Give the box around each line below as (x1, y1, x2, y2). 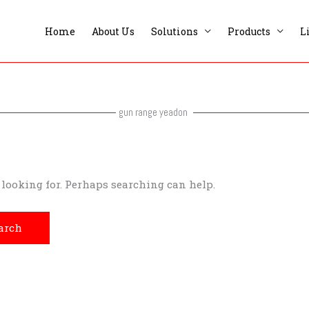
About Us (92, 24, 134, 38)
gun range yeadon (119, 106, 188, 119)
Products (228, 24, 270, 38)
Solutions (151, 24, 198, 38)
